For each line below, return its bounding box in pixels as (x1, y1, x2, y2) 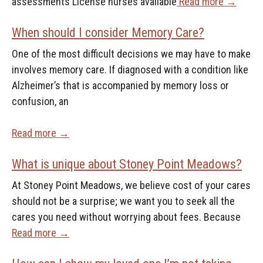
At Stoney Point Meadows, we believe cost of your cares (11, 178, 251, 191)
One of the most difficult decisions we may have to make (11, 47, 251, 60)
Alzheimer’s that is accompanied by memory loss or (11, 79, 229, 92)
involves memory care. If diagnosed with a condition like (11, 63, 248, 76)
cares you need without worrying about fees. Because (11, 210, 241, 223)
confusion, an (11, 95, 69, 107)
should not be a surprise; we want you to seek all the (11, 194, 235, 207)
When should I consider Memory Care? (11, 25, 204, 40)
